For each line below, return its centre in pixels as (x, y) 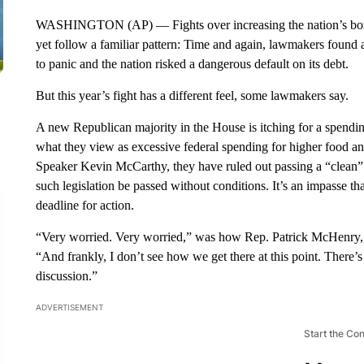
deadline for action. (84, 205)
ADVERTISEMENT (69, 307)
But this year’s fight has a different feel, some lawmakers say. (192, 95)
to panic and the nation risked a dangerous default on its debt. (192, 63)
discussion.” (66, 275)
